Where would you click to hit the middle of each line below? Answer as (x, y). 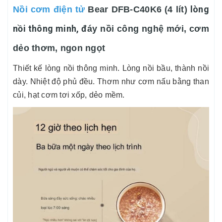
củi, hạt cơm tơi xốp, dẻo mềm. (69, 95)
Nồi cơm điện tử (49, 9)
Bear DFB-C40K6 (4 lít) (138, 9)
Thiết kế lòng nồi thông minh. (68, 68)
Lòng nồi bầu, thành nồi (166, 68)
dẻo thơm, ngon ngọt (59, 48)
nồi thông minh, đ (50, 28)
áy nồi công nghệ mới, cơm (148, 29)
